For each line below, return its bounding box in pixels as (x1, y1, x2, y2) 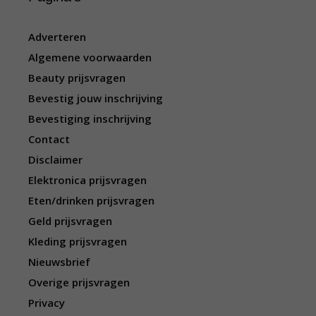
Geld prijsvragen (28, 214, 112, 228)
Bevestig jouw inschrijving (28, 91, 163, 105)
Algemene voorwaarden (28, 50, 152, 64)
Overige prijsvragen (28, 275, 130, 289)
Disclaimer (28, 152, 83, 166)
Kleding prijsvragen (28, 234, 127, 248)
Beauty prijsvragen (28, 71, 126, 85)
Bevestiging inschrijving (28, 111, 152, 126)
